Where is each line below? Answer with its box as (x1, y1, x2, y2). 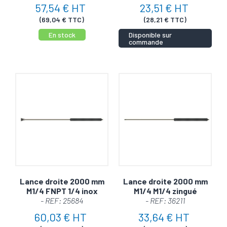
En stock (48, 30, 75, 39)
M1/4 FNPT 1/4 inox (26, 185, 98, 196)
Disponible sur (129, 30, 172, 39)
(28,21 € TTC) (144, 15, 186, 24)
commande (129, 37, 163, 46)
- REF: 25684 (41, 195, 83, 205)
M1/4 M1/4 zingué (133, 185, 197, 196)
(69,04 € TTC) (40, 15, 84, 24)
